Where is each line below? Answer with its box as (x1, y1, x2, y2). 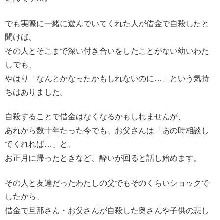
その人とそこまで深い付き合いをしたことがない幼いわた (5, 46, 209, 55)
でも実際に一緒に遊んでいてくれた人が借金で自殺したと (5, 19, 209, 27)
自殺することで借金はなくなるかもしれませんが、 (5, 112, 186, 121)
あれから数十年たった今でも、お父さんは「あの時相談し (5, 126, 209, 135)
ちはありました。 (5, 87, 68, 96)
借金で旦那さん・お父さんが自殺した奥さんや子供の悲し (5, 206, 209, 215)
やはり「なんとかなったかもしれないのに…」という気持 (5, 74, 209, 82)
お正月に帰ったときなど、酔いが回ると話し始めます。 (5, 154, 201, 163)
